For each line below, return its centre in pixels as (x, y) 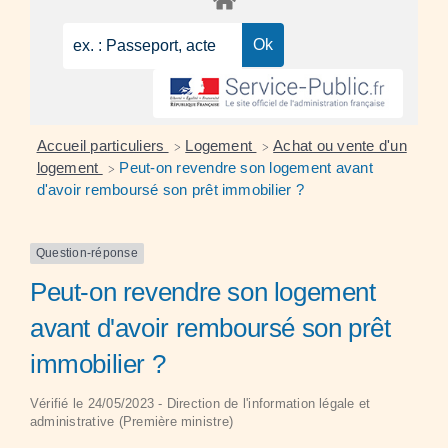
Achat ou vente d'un (340, 146)
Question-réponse (87, 253)
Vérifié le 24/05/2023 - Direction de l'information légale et (200, 403)
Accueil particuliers (102, 146)
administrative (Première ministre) (132, 421)
